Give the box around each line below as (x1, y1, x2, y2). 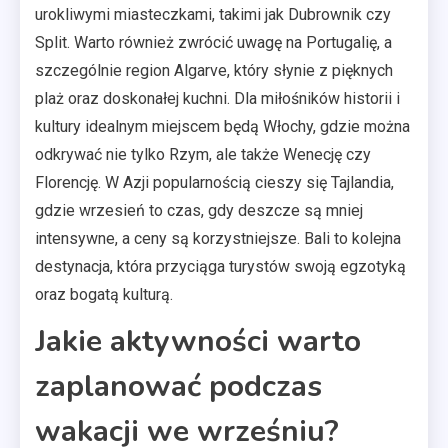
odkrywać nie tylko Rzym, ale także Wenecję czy (35, 144, 371, 164)
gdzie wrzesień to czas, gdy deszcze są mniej (35, 200, 363, 220)
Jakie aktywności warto (35, 320, 361, 362)
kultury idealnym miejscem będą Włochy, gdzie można (35, 116, 410, 136)
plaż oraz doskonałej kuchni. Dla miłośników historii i (35, 88, 400, 108)
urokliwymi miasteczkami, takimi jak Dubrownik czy (35, 4, 391, 24)
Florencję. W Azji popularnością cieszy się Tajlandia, (35, 172, 394, 192)
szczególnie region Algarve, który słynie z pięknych (35, 60, 393, 80)
